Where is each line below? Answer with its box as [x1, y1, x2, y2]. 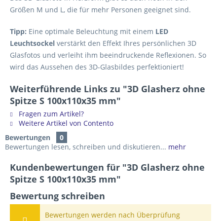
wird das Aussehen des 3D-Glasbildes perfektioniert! [10, 62, 184, 72]
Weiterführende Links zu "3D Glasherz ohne [10, 83, 205, 95]
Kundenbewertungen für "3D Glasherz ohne [10, 161, 205, 173]
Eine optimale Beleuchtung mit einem [29, 27, 153, 36]
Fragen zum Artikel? [17, 109, 84, 118]
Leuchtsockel [10, 38, 55, 48]
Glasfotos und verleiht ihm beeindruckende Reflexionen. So [10, 50, 206, 60]
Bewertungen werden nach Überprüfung [45, 210, 181, 220]
